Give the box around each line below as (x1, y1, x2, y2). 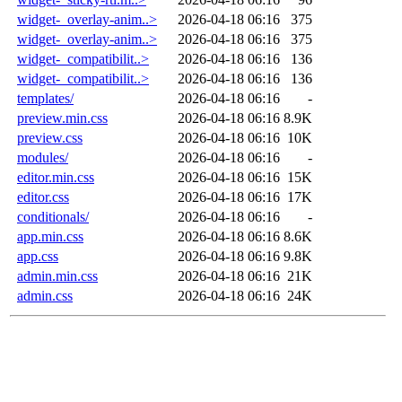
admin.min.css (17, 267, 98, 284)
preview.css (17, 129, 83, 145)
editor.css (17, 188, 69, 205)
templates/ (17, 90, 74, 106)
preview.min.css (17, 109, 108, 126)
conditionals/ (17, 208, 89, 224)
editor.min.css (17, 169, 94, 185)
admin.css (17, 287, 73, 303)
